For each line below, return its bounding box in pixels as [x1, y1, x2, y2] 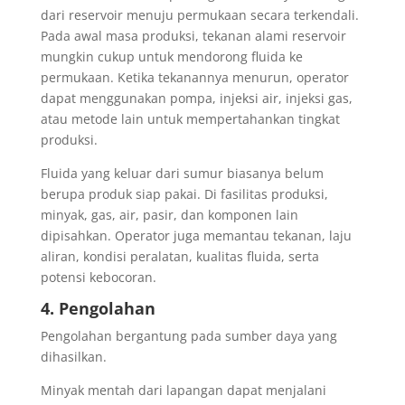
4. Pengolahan [40, 297, 155, 319]
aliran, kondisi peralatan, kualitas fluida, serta [40, 247, 319, 265]
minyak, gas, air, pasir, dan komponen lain [40, 205, 298, 223]
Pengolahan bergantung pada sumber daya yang [40, 326, 337, 344]
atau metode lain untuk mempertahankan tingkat [40, 109, 340, 127]
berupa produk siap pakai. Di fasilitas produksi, [40, 184, 328, 202]
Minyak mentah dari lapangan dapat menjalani [40, 381, 326, 399]
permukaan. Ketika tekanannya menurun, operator [40, 68, 349, 86]
